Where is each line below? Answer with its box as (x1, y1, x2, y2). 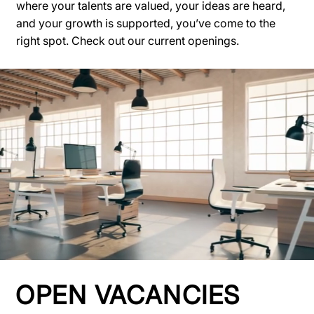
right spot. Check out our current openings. (15, 34, 239, 48)
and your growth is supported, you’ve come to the (15, 16, 275, 31)
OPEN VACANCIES (15, 280, 240, 311)
